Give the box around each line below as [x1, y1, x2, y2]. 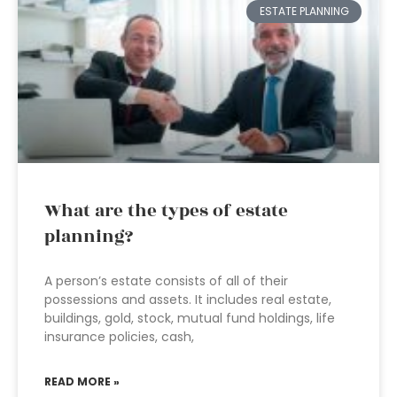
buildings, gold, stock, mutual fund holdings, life [44, 309, 335, 327]
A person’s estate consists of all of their [44, 272, 288, 290]
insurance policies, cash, [44, 328, 194, 346]
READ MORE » [44, 374, 120, 389]
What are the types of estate [44, 198, 288, 224]
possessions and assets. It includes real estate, [44, 291, 331, 308]
